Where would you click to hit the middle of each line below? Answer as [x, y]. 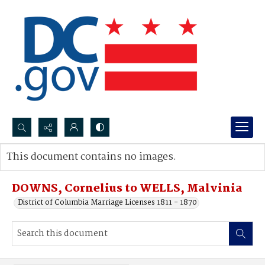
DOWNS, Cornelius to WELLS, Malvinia [127, 189]
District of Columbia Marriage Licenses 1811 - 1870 [107, 203]
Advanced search [49, 169]
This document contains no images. [91, 157]
